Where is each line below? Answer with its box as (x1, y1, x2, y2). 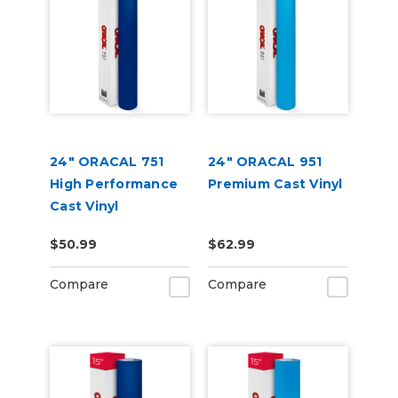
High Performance (50, 176, 178, 192)
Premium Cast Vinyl (208, 176, 343, 192)
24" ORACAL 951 (208, 154, 322, 170)
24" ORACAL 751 (50, 154, 164, 170)
